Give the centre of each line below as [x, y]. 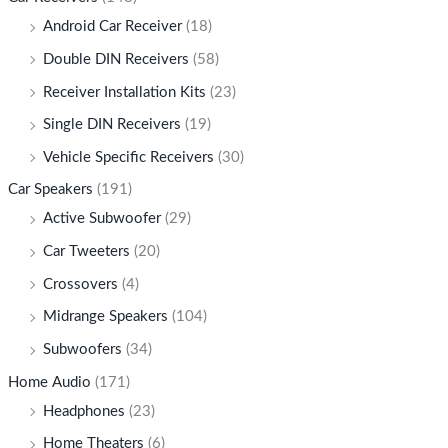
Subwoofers [82, 350]
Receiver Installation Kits [124, 92]
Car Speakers [50, 190]
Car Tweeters [86, 252]
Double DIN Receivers [115, 59]
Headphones [83, 411]
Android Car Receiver [112, 27]
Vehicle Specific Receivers [128, 157]
